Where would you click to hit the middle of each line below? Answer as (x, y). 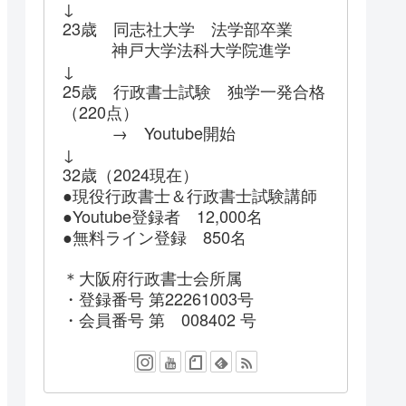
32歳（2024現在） (139, 174)
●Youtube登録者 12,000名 (163, 216)
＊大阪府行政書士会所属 (160, 277)
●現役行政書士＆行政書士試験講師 (190, 195)
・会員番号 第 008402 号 (159, 319)
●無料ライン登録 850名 (155, 237)
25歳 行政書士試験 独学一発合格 (194, 91)
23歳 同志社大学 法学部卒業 (178, 29)
